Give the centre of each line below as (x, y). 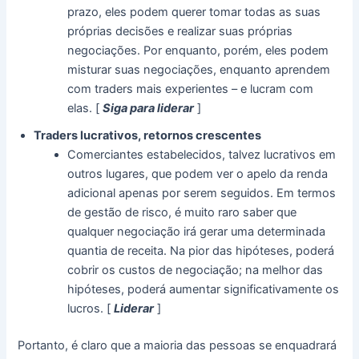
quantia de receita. (119, 251)
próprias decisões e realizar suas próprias (180, 32)
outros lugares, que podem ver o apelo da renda (198, 174)
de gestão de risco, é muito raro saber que (182, 213)
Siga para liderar (149, 109)
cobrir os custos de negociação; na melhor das (196, 270)
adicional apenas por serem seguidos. (172, 194)
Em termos (307, 194)
